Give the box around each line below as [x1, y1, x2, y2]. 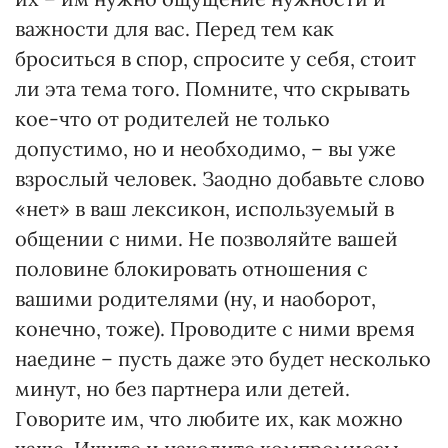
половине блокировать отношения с [15, 256, 368, 281]
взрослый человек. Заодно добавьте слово [15, 166, 425, 191]
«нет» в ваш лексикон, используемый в [15, 196, 394, 221]
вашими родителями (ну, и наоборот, [15, 286, 376, 311]
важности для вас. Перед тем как [15, 16, 334, 41]
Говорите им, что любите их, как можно [15, 406, 403, 431]
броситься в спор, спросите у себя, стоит [15, 46, 416, 71]
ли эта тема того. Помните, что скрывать [15, 76, 410, 101]
